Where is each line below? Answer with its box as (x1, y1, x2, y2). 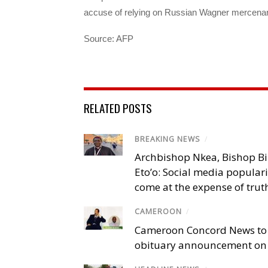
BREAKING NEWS (135, 134, 200, 145)
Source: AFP (84, 33, 133, 44)
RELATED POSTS (84, 99, 152, 117)
